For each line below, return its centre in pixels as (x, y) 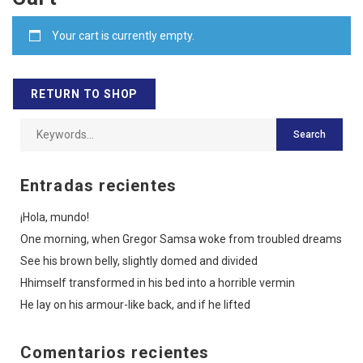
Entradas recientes (98, 185)
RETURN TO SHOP (85, 94)
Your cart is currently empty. (123, 35)
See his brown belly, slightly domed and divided (139, 261)
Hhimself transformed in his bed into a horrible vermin (158, 282)
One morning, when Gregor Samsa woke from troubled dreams (181, 239)
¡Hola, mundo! (55, 217)
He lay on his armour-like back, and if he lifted (135, 304)
